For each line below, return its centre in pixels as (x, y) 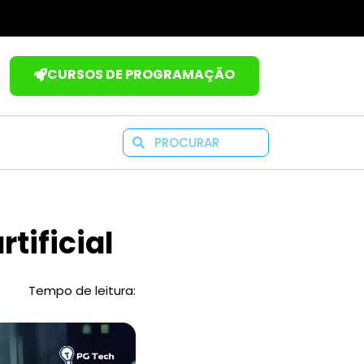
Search (164, 137)
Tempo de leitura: (82, 290)
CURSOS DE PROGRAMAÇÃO (141, 74)
